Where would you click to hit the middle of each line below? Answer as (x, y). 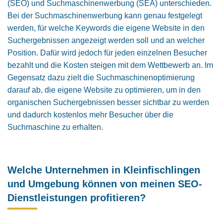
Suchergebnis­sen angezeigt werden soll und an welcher (106, 40)
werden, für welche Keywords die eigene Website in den (106, 28)
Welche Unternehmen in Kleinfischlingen (104, 170)
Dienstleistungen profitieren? (77, 198)
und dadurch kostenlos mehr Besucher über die (90, 115)
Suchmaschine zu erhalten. (55, 127)
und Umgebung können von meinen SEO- (105, 184)
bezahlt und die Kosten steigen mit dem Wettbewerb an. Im (110, 65)
